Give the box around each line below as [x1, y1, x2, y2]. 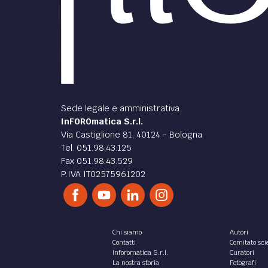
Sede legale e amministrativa [61, 102, 179, 114]
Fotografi [230, 258, 257, 267]
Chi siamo [112, 227, 142, 236]
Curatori [230, 248, 255, 257]
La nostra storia [112, 258, 159, 267]
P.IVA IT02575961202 [61, 168, 145, 179]
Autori [230, 227, 249, 236]
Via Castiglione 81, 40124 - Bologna [61, 129, 202, 140]
